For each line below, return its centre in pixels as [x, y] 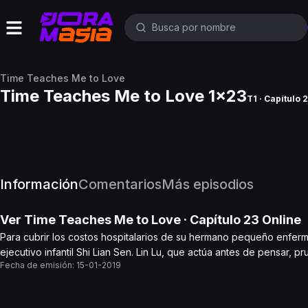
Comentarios [120, 184]
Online [280, 220]
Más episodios [208, 184]
